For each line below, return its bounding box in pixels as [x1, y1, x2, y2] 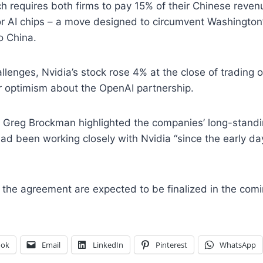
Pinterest [156, 239, 187, 250]
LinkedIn [93, 239, 123, 250]
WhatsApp [220, 239, 256, 250]
